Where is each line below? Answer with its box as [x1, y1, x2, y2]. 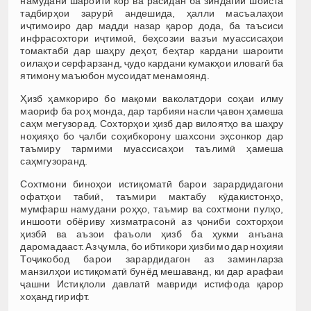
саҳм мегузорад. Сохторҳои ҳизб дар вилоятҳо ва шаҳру [20, 117, 284, 129]
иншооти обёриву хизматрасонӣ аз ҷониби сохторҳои [20, 215, 284, 227]
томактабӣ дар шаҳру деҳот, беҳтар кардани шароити [20, 44, 284, 56]
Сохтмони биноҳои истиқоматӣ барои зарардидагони [20, 178, 284, 190]
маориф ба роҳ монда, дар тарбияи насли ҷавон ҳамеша [20, 105, 284, 117]
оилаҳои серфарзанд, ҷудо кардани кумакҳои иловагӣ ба [20, 57, 284, 69]
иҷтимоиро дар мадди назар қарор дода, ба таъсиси [20, 19, 284, 31]
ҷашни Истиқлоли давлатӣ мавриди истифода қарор [20, 278, 284, 289]
